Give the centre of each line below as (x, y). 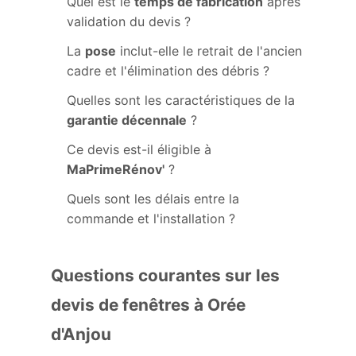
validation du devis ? (129, 21)
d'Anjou (81, 334)
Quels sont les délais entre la (153, 199)
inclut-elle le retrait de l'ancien (209, 51)
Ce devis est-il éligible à (139, 149)
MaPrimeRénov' (116, 169)
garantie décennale (127, 120)
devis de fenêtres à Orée (148, 305)
